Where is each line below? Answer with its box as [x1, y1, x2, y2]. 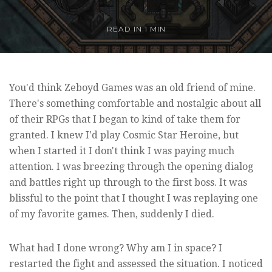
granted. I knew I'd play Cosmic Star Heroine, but [9, 129, 239, 141]
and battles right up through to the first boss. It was [9, 176, 247, 188]
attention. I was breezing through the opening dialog [9, 160, 253, 172]
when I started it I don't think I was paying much [9, 144, 234, 157]
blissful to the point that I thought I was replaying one [9, 192, 258, 204]
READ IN [106, 24, 144, 33]
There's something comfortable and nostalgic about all [9, 97, 261, 109]
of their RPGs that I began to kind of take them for [9, 113, 240, 125]
